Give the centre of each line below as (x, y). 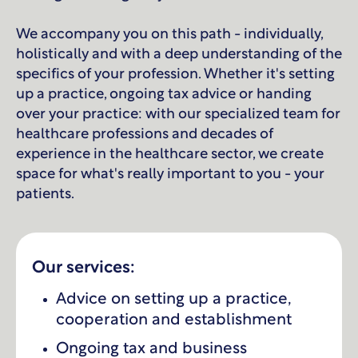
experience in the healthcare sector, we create (170, 155)
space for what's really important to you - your (170, 175)
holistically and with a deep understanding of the (179, 55)
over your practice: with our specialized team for (178, 115)
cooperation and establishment (174, 321)
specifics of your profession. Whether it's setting (175, 75)
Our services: (84, 268)
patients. (45, 195)
